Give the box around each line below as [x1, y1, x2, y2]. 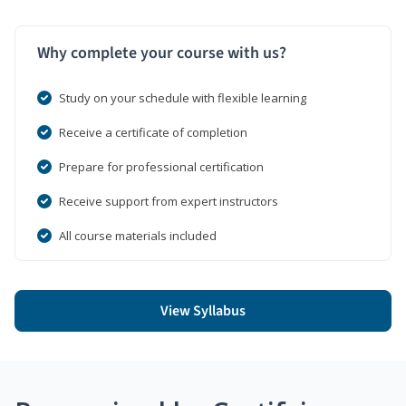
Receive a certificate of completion [59, 123, 247, 140]
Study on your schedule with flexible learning [59, 89, 306, 106]
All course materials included [59, 227, 217, 244]
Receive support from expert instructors [59, 192, 278, 209]
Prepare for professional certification [59, 158, 264, 175]
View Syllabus [160, 300, 246, 321]
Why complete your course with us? [37, 41, 286, 64]
